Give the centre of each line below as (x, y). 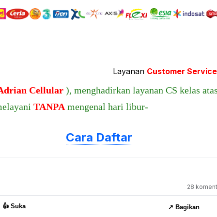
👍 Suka (14, 206)
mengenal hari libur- (107, 107)
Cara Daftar (99, 138)
